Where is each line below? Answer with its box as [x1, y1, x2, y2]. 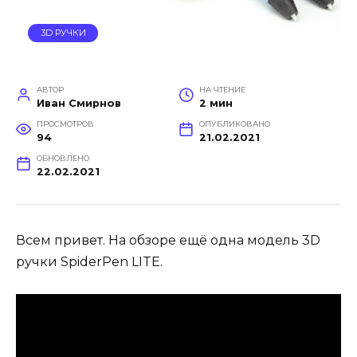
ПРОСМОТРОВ [36, 120, 94, 129]
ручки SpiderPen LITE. [16, 254, 163, 270]
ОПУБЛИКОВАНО [198, 120, 270, 129]
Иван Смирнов [36, 97, 121, 110]
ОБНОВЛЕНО [36, 154, 89, 163]
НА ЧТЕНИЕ [198, 85, 245, 95]
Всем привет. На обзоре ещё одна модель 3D [16, 233, 320, 249]
